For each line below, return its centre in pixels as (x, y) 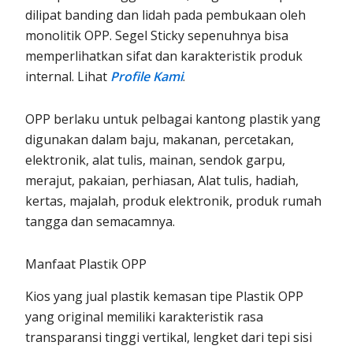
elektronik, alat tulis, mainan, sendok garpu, (156, 160)
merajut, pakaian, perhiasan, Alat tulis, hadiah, (162, 181)
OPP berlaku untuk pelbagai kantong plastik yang (173, 119)
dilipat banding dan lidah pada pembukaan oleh (166, 15)
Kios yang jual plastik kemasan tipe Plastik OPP (165, 296)
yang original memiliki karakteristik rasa (145, 316)
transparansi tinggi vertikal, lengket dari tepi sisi (169, 337)
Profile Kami (147, 77)
